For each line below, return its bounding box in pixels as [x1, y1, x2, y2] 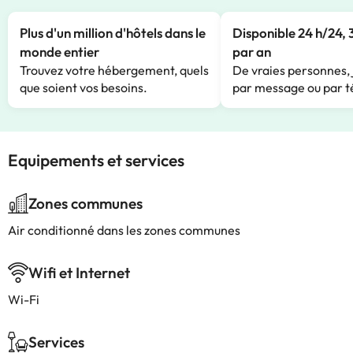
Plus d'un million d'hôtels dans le [20, 24, 206, 41]
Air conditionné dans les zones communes [8, 222, 240, 238]
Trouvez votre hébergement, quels [20, 62, 209, 78]
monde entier [20, 43, 99, 60]
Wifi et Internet [28, 263, 130, 282]
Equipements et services [8, 150, 184, 170]
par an [232, 43, 271, 60]
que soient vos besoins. [20, 80, 147, 95]
